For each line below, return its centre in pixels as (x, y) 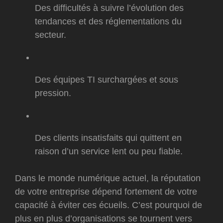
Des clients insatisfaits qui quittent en (108, 138)
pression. (53, 93)
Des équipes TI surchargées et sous (107, 80)
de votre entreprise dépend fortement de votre (106, 192)
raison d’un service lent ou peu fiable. (109, 152)
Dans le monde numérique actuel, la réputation (108, 178)
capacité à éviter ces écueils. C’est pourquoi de (109, 205)
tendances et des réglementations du (108, 22)
